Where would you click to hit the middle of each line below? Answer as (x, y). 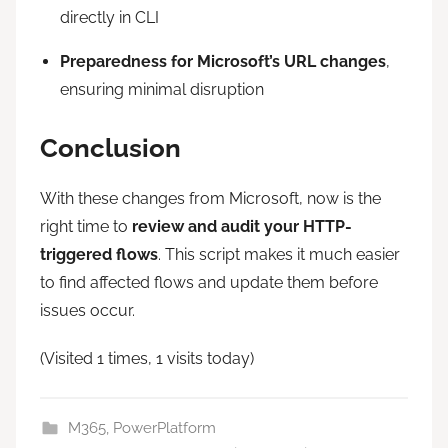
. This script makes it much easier (279, 255)
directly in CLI (109, 17)
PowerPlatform (164, 428)
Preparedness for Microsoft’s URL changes (223, 61)
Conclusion (110, 147)
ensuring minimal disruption (162, 89)
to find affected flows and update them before (209, 283)
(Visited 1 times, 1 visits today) (147, 359)
